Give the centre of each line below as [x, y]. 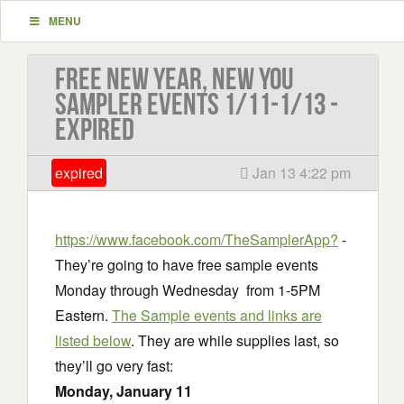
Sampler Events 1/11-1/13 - [197, 104]
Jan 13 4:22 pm [300, 173]
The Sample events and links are [217, 315]
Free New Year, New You [174, 79]
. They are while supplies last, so [235, 340]
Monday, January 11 [124, 391]
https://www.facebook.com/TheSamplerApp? [197, 239]
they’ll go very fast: [114, 366]
